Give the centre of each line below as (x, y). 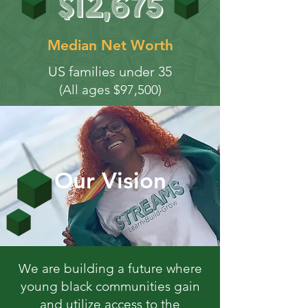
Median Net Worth (110, 45)
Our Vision (110, 180)
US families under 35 (110, 71)
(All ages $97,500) (110, 90)
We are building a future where (110, 268)
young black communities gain (110, 286)
